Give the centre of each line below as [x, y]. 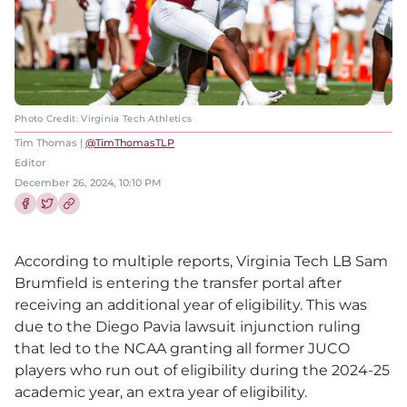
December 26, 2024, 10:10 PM [88, 182]
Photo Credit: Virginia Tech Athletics [104, 118]
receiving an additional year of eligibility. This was [191, 304]
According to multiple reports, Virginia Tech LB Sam [201, 261]
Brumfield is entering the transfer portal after [178, 283]
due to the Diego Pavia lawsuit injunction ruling [188, 326]
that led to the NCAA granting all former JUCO [182, 348]
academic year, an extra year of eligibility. [161, 392]
